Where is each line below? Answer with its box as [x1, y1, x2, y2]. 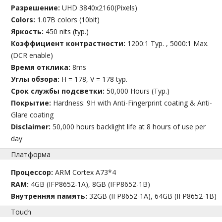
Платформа [11, 149, 51, 159]
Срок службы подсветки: [11, 86, 107, 96]
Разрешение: [11, 2, 62, 12]
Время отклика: [11, 62, 73, 72]
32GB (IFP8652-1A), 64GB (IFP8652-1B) [89, 191, 217, 201]
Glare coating [11, 110, 54, 119]
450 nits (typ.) [46, 26, 89, 36]
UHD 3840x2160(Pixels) [62, 2, 138, 12]
